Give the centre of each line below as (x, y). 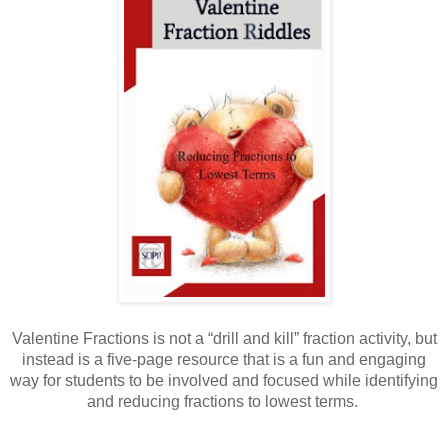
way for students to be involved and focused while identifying (224, 380)
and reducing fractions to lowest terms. (224, 401)
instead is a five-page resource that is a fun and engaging (224, 359)
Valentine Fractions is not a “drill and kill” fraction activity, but (224, 338)
